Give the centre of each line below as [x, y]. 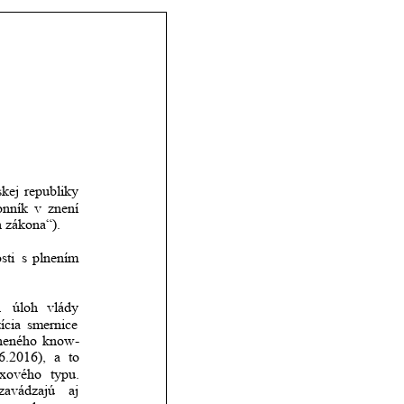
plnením [57, 257]
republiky [53, 191]
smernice [55, 324]
